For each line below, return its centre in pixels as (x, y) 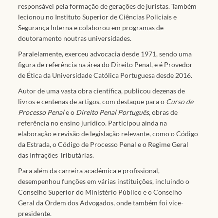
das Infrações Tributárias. (56, 155)
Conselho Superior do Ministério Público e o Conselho (100, 192)
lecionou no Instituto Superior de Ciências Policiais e (98, 17)
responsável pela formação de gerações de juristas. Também (108, 6)
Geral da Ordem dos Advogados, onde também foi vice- (101, 203)
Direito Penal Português (113, 112)
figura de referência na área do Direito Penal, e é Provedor (106, 64)
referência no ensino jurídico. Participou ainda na (93, 123)
